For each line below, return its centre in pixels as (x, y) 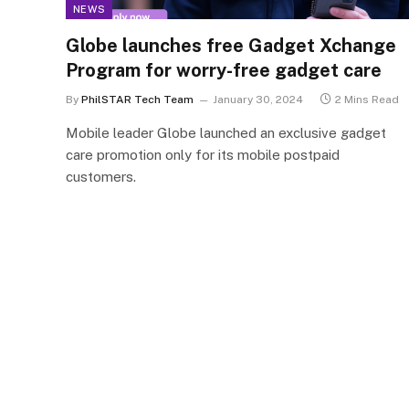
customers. (101, 176)
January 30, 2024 (258, 99)
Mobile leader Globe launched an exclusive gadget (226, 132)
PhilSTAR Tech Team (137, 99)
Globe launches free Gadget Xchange (231, 45)
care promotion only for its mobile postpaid (203, 154)
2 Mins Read (367, 99)
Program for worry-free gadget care (224, 70)
